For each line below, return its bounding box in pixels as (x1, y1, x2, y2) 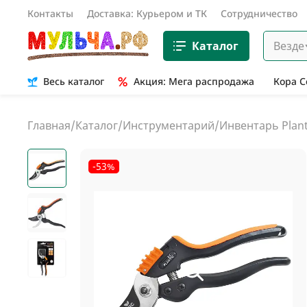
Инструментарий (123, 118, 214, 133)
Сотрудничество (221, 7, 297, 20)
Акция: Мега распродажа (134, 75, 254, 88)
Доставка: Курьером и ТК (87, 7, 207, 20)
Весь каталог (43, 75, 104, 88)
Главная (27, 118, 71, 133)
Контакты (27, 7, 73, 20)
